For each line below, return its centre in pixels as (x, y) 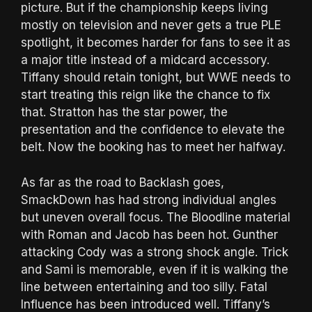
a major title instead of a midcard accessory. (145, 60)
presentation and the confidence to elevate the (153, 130)
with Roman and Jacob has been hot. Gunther (149, 234)
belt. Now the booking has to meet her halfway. (153, 147)
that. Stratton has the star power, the (124, 112)
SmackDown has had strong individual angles (149, 200)
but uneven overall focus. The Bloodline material (156, 217)
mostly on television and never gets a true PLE (151, 25)
